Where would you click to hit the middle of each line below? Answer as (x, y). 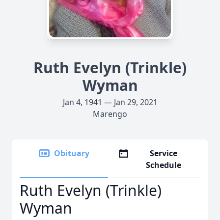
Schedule (164, 165)
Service (164, 153)
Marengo (110, 114)
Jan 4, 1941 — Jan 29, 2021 (110, 102)
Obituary (72, 153)
